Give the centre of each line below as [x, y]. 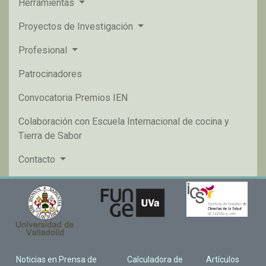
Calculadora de [155, 259]
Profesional [44, 50]
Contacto [38, 159]
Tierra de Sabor [50, 136]
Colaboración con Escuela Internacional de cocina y [124, 121]
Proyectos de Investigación [77, 26]
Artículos [223, 259]
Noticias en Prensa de [56, 259]
